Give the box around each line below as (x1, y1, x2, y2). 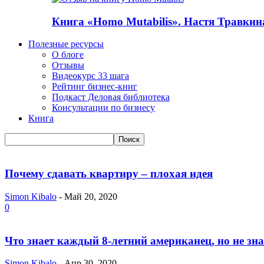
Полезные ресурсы (28, 39, 104, 49)
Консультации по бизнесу (52, 103, 155, 113)
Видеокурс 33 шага (52, 71, 129, 81)
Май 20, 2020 (64, 191, 117, 202)
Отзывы (52, 60, 84, 71)
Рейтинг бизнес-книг (52, 81, 137, 92)
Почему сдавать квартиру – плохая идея (5, 167, 213, 180)
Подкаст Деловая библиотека (52, 92, 170, 103)
